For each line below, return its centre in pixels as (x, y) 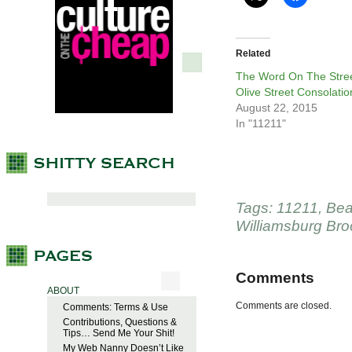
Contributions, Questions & (120, 323)
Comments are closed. (284, 306)
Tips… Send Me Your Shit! (119, 334)
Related (253, 54)
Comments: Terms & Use (115, 308)
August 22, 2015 (277, 108)
